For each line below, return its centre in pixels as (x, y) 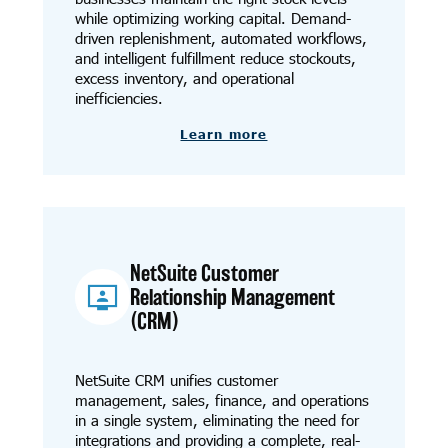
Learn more (224, 134)
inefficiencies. (118, 98)
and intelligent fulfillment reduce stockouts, (215, 58)
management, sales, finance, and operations (221, 400)
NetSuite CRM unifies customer (176, 380)
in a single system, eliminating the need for (216, 420)
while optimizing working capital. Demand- (212, 18)
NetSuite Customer (205, 273)
